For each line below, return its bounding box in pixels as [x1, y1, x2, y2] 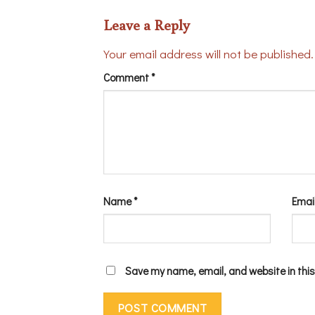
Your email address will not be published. [103, 45, 314, 62]
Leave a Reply [103, 14, 193, 34]
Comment [103, 70, 151, 85]
